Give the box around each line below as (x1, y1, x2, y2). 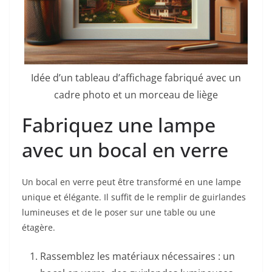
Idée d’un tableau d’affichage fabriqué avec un (31, 71, 241, 85)
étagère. (22, 222, 55, 234)
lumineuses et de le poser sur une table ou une (22, 206, 216, 219)
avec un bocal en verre (22, 137, 228, 163)
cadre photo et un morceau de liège (54, 88, 218, 102)
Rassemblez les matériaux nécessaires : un (40, 250, 235, 263)
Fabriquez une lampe (22, 112, 216, 138)
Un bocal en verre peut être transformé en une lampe (22, 176, 241, 188)
